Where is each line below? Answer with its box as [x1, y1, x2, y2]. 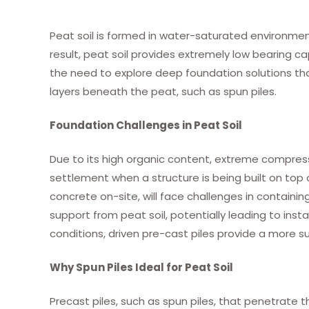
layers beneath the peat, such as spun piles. [50, 83, 277, 99]
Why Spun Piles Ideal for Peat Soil [50, 259, 233, 275]
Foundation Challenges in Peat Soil [50, 117, 242, 132]
